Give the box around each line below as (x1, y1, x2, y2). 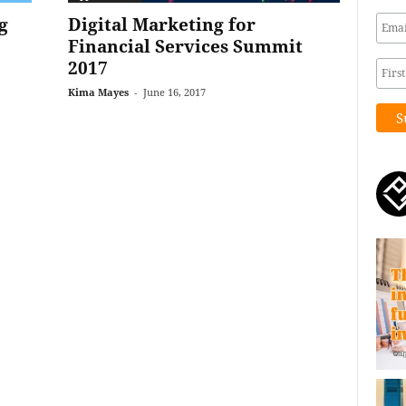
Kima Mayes (67, 85, 129, 99)
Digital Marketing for (67, 13, 256, 36)
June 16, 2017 (142, 85, 206, 99)
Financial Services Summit (67, 34, 303, 58)
